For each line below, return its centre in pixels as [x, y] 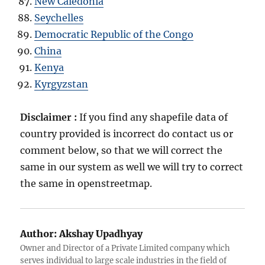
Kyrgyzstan [62, 84]
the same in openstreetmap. [86, 184]
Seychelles [59, 18]
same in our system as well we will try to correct [132, 167]
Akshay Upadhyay [100, 234]
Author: [39, 234]
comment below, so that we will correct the [122, 151]
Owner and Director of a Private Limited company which [125, 248]
